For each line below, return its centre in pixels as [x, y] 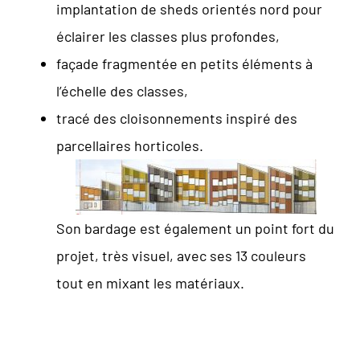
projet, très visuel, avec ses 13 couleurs [181, 255]
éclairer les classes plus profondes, [168, 36]
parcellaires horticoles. [130, 145]
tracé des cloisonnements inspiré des [177, 118]
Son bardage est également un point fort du [195, 228]
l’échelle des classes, [122, 90]
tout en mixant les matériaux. [150, 282]
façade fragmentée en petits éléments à [184, 63]
